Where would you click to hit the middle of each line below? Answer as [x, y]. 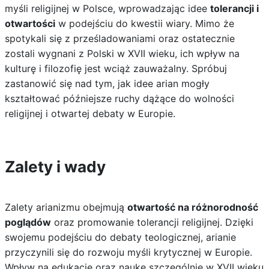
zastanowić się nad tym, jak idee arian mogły [107, 83]
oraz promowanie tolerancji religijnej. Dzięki [152, 222]
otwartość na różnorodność [192, 207]
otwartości [30, 23]
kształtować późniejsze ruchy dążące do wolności [119, 98]
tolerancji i [234, 8]
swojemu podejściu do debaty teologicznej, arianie [120, 237]
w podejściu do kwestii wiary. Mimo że [144, 23]
